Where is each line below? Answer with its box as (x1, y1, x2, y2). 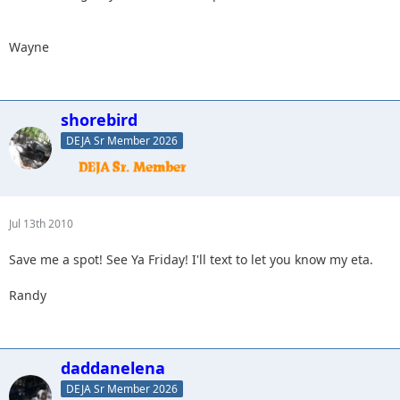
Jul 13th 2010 (9, 215, 73, 231)
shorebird (61, 109, 137, 130)
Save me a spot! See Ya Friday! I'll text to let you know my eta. (9, 250, 373, 268)
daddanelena (61, 356, 165, 379)
